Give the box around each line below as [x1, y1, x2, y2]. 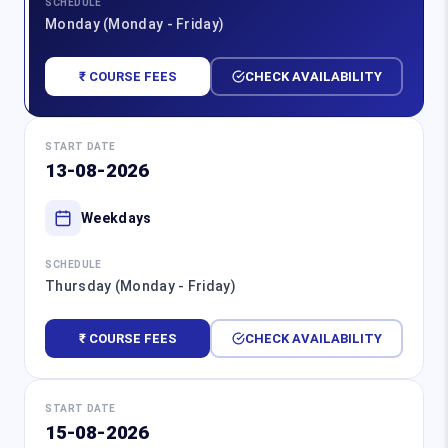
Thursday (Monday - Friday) [45, 278, 236, 295]
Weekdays [81, 209, 152, 226]
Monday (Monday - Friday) [45, 16, 225, 33]
